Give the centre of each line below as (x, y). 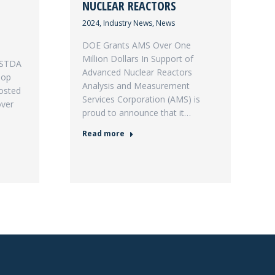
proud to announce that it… (136, 113)
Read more (103, 134)
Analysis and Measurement (136, 86)
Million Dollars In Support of (137, 59)
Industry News (127, 23)
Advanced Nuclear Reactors (137, 72)
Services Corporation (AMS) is (141, 99)
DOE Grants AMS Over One (136, 45)
